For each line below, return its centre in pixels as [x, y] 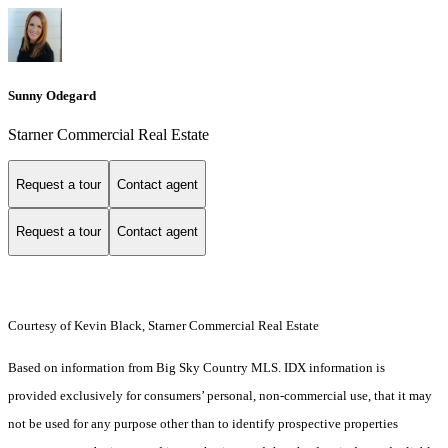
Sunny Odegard [52, 96]
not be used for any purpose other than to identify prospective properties [203, 423]
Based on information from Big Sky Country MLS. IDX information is [196, 367]
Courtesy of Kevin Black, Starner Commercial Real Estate [163, 325]
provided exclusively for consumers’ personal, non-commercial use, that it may [220, 395]
